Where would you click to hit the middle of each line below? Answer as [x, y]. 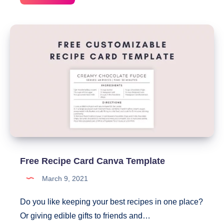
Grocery [76, 52]
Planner [75, 29]
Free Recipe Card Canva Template [92, 161]
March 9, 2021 [64, 178]
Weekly [74, 6]
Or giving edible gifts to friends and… [85, 215]
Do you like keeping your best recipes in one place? [111, 201]
